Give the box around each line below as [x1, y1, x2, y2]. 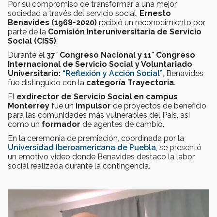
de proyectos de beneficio [113, 101, 206, 110]
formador [40, 119, 82, 129]
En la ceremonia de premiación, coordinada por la [8, 133, 184, 143]
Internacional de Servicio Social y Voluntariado [8, 59, 192, 69]
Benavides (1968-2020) [8, 17, 97, 27]
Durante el [8, 50, 46, 60]
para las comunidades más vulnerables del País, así [8, 110, 190, 120]
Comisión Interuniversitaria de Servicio [48, 27, 201, 36]
